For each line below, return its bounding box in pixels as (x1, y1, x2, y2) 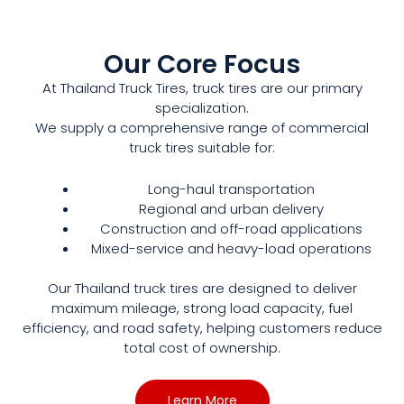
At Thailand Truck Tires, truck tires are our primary (41, 78, 363, 97)
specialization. (155, 97, 249, 117)
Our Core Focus (104, 46, 300, 82)
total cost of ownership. (124, 338, 280, 358)
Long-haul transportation (148, 179, 315, 198)
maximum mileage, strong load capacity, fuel (51, 298, 353, 318)
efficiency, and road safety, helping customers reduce (22, 318, 382, 338)
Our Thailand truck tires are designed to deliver (47, 279, 357, 298)
